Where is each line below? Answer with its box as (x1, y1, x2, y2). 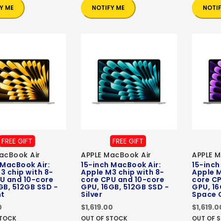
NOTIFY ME (92, 3, 125, 12)
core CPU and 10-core (81, 175, 164, 185)
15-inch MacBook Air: (81, 160, 161, 170)
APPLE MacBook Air (81, 150, 151, 160)
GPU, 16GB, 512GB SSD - (81, 182, 169, 192)
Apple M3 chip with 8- (81, 167, 164, 178)
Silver (81, 189, 102, 200)
